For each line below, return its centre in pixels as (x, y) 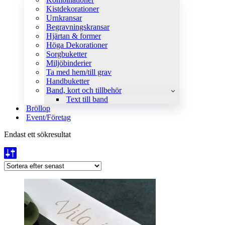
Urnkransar (64, 18)
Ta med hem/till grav (79, 72)
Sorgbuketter (67, 54)
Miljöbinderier (69, 63)
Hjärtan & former (74, 36)
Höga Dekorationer (77, 45)
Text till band (87, 99)
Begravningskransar (78, 27)
